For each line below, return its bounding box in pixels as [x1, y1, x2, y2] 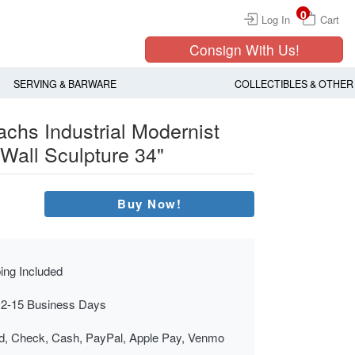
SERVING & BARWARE [13, 77, 116, 92]
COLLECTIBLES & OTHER [234, 77, 353, 92]
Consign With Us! [189, 40, 300, 59]
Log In [261, 12, 290, 27]
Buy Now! [117, 195, 181, 213]
